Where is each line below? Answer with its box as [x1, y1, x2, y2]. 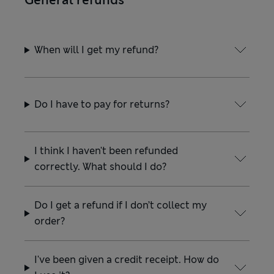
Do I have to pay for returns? [34, 98, 170, 111]
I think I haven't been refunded [34, 144, 179, 157]
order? [34, 215, 65, 228]
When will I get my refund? [34, 43, 159, 56]
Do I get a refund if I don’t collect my [34, 199, 207, 212]
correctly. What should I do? [34, 160, 167, 173]
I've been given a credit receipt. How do [34, 253, 220, 266]
